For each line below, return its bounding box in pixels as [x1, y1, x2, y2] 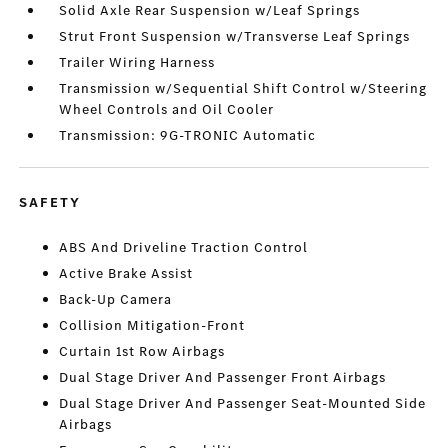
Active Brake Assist [59, 264, 194, 283]
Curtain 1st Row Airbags [59, 342, 226, 361]
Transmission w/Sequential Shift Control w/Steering [59, 79, 428, 98]
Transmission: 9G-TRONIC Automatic [59, 126, 317, 145]
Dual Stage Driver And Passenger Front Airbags [59, 368, 387, 387]
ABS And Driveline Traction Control [59, 238, 309, 257]
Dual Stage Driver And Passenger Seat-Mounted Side [59, 394, 427, 413]
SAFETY [19, 193, 82, 212]
